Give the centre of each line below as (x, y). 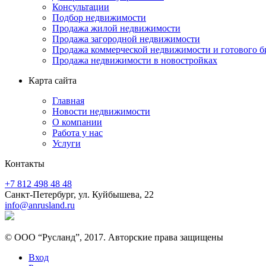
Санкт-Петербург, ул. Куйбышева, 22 (79, 194)
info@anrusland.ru (40, 205)
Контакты (25, 163)
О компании (77, 122)
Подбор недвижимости (99, 17)
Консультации (81, 7)
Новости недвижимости (101, 111)
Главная (68, 100)
